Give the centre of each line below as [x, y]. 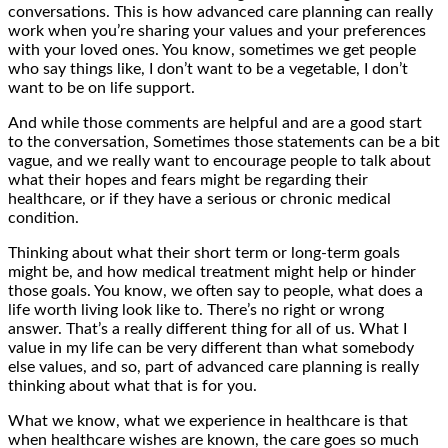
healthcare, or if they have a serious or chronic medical [199, 198]
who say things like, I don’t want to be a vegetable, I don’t [208, 68]
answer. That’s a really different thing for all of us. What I [207, 328]
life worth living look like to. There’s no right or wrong [196, 309]
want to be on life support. [101, 87]
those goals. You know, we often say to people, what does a [215, 290]
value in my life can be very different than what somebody [211, 347]
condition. [43, 217]
